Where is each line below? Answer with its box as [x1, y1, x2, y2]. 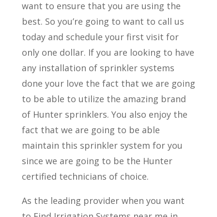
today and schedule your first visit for [21, 31, 179, 43]
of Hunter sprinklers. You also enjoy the [21, 108, 187, 120]
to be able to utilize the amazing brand [21, 93, 186, 105]
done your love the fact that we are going [21, 77, 195, 89]
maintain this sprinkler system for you [21, 139, 183, 151]
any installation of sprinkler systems [21, 62, 174, 74]
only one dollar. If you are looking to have [21, 46, 194, 58]
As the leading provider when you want [21, 194, 185, 206]
